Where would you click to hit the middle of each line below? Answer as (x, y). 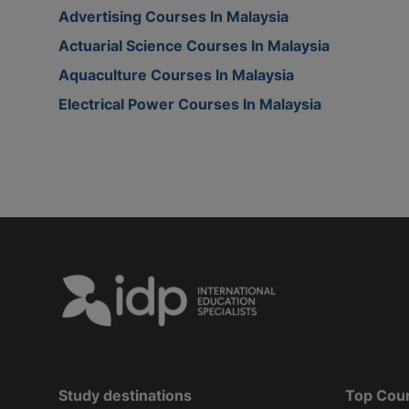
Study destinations (125, 395)
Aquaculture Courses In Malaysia (176, 74)
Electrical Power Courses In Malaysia (190, 104)
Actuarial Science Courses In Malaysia (194, 45)
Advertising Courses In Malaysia (173, 16)
